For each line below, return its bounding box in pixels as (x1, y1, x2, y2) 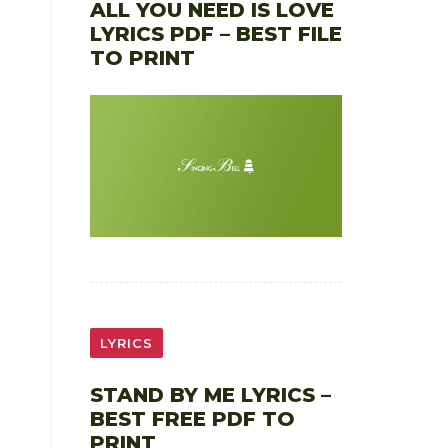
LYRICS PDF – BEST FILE (89, 21, 342, 46)
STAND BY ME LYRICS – (89, 382, 331, 407)
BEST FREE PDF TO (89, 406, 295, 431)
